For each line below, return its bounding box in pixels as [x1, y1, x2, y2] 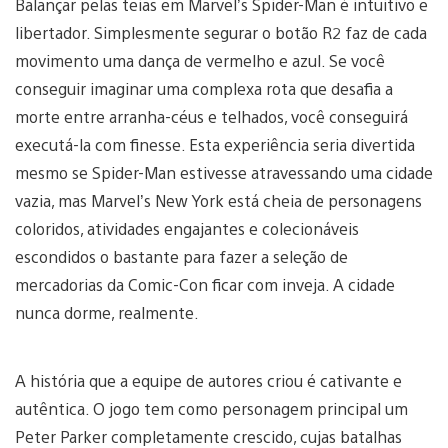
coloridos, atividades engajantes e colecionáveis [15, 217, 359, 239]
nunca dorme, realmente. [15, 301, 199, 323]
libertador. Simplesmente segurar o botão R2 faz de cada [15, 21, 427, 43]
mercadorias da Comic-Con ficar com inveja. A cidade [15, 273, 395, 295]
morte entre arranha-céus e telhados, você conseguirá [15, 105, 408, 127]
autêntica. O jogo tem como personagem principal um [15, 397, 408, 419]
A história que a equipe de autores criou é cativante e [15, 369, 402, 391]
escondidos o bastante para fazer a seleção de [15, 245, 348, 267]
